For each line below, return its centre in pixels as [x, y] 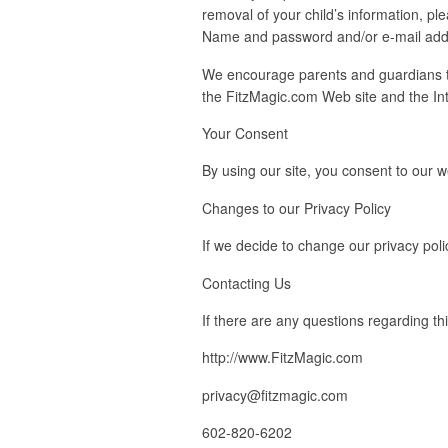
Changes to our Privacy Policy [296, 207]
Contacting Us [246, 282]
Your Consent [245, 132]
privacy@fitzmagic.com [275, 394]
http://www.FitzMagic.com [282, 357]
